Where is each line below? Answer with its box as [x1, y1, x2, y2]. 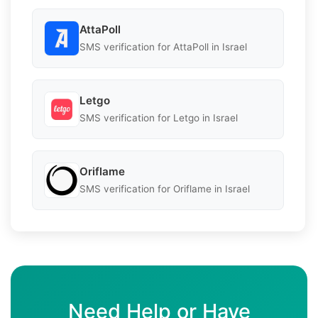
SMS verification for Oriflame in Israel [79, 183, 250, 195]
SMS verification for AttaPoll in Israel [79, 41, 247, 53]
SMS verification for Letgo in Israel [79, 112, 238, 124]
